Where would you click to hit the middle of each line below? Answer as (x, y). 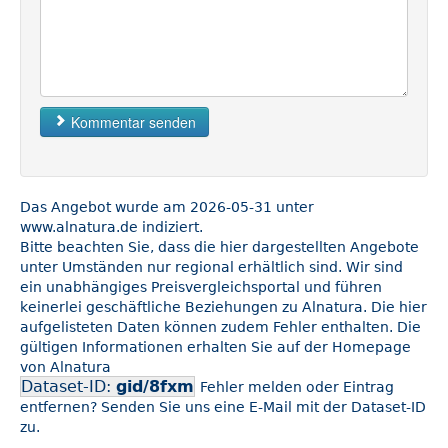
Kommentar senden (131, 122)
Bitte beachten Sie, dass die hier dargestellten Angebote (219, 247)
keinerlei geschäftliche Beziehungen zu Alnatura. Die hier (223, 307)
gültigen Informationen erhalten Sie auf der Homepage (215, 347)
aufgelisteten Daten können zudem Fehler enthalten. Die (220, 327)
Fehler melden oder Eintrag (297, 387)
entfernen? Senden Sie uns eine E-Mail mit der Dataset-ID (223, 407)
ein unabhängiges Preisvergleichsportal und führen (201, 287)
